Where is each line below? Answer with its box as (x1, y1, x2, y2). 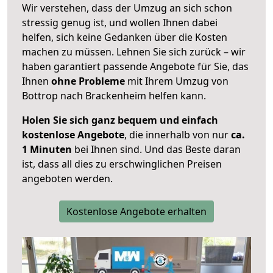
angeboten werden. (22, 172, 113, 186)
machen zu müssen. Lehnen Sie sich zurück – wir (22, 45, 246, 59)
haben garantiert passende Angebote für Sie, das (22, 60, 249, 74)
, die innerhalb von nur (124, 128, 231, 142)
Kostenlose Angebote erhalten (66, 205, 207, 219)
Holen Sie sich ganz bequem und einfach (22, 113, 218, 127)
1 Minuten (22, 143, 72, 157)
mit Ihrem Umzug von (125, 74, 229, 88)
